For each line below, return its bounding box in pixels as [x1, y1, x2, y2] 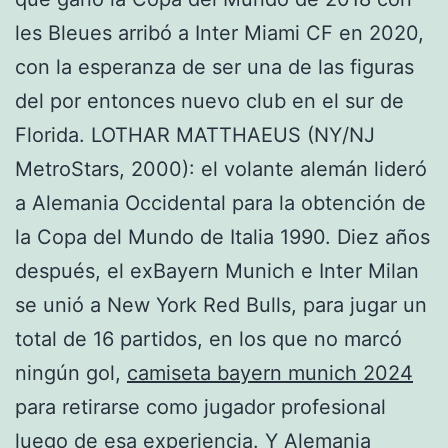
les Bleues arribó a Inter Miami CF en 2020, [15, 20, 424, 45]
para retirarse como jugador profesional [15, 394, 386, 419]
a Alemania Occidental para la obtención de [15, 190, 426, 215]
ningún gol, [15, 360, 127, 385]
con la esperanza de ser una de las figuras [15, 54, 414, 79]
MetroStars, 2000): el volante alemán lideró [15, 156, 427, 181]
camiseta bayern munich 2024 [127, 360, 413, 385]
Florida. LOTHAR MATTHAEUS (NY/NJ [15, 122, 375, 147]
